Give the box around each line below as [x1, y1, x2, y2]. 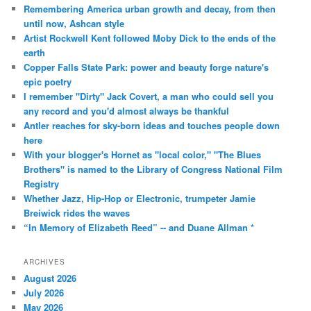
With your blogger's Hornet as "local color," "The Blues [24, 148, 262, 162]
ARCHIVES [24, 257, 66, 267]
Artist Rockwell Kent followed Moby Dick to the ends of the [24, 31, 276, 45]
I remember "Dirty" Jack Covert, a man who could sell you [24, 90, 274, 103]
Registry [24, 177, 60, 191]
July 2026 [24, 286, 65, 300]
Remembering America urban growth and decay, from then [24, 2, 276, 16]
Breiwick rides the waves [24, 206, 131, 220]
